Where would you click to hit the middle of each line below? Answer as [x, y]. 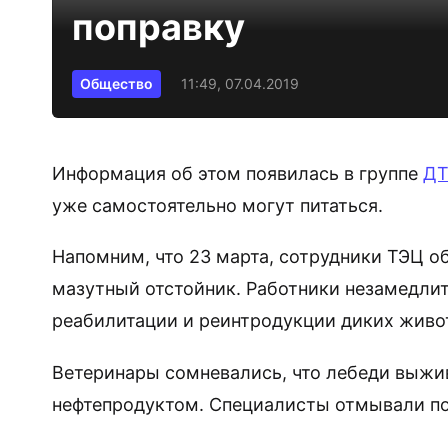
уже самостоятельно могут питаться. [217, 205]
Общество [116, 83]
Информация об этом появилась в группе [237, 173]
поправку [162, 26]
